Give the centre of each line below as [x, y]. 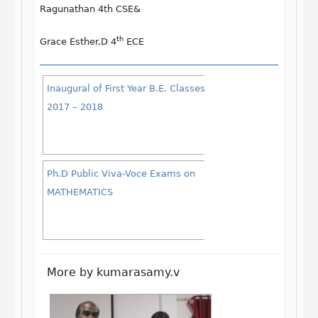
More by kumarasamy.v [113, 272]
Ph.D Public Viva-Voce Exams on [121, 174]
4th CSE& [118, 9]
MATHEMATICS [80, 192]
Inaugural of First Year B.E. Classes [126, 88]
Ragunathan [67, 9]
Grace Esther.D [74, 41]
